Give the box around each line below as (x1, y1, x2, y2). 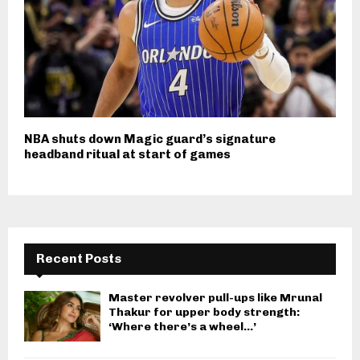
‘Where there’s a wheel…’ (108, 319, 256, 333)
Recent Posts (36, 250, 121, 266)
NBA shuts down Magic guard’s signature (24, 131, 276, 146)
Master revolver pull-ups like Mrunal (108, 290, 322, 305)
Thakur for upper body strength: (108, 305, 300, 319)
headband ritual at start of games (24, 146, 231, 162)
